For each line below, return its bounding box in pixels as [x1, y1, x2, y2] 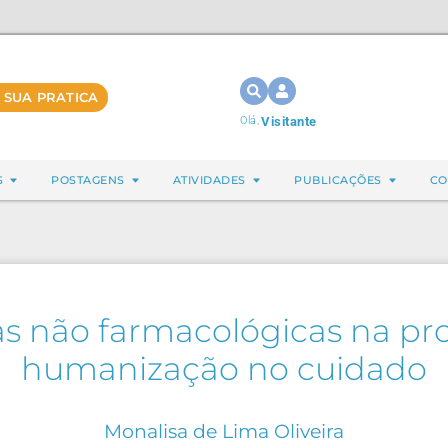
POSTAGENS [51, 173, 125, 187]
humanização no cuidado [21, 349, 427, 388]
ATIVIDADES [172, 173, 246, 187]
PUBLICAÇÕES [294, 173, 382, 187]
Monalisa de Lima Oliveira [104, 419, 344, 443]
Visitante [261, 114, 317, 129]
